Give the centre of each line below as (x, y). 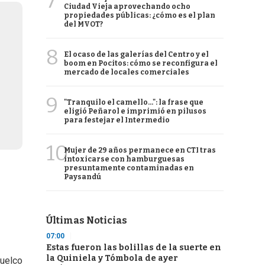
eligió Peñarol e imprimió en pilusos (135, 111)
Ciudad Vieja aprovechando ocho (127, 7)
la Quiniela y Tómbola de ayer (112, 258)
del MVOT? (83, 24)
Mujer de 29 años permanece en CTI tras (140, 150)
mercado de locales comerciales (127, 72)
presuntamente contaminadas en (129, 168)
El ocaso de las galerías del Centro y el (136, 54)
